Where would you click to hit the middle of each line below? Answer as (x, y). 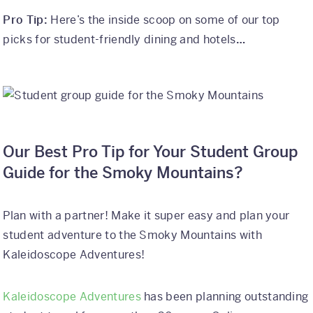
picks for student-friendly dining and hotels (119, 40)
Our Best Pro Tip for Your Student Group (151, 152)
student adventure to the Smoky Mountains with (132, 235)
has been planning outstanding (225, 297)
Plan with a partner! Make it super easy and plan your (146, 216)
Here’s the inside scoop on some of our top (165, 20)
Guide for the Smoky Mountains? (123, 173)
